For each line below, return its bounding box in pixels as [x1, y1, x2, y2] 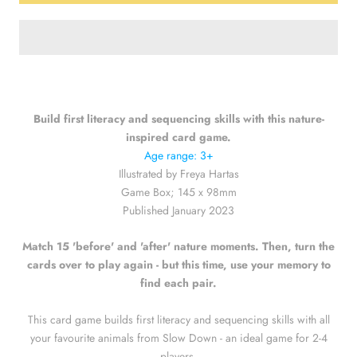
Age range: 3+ [143, 147, 214, 163]
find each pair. [140, 275, 217, 292]
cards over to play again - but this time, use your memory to [26, 257, 331, 273]
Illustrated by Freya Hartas [118, 165, 239, 182]
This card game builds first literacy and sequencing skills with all [27, 312, 330, 328]
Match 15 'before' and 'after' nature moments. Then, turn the [22, 238, 335, 255]
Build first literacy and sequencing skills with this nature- [33, 110, 324, 127]
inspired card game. [126, 128, 231, 145]
